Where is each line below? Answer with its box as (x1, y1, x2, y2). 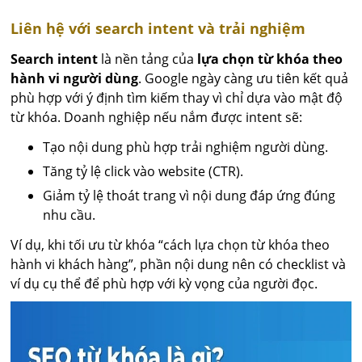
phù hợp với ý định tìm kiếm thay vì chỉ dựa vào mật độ (11, 89, 343, 107)
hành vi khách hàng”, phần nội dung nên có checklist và (11, 255, 347, 274)
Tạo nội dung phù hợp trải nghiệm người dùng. (43, 138, 329, 157)
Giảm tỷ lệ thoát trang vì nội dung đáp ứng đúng (43, 187, 336, 205)
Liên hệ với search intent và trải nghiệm (11, 19, 306, 39)
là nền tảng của (98, 50, 198, 69)
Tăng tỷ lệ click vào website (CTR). (43, 162, 244, 181)
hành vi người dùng (11, 69, 139, 88)
